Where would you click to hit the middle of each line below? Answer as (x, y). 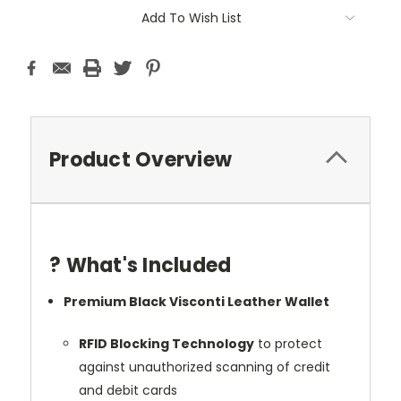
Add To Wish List (192, 17)
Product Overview (141, 159)
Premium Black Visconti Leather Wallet (197, 301)
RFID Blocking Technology (166, 343)
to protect (288, 343)
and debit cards (128, 390)
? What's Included (141, 265)
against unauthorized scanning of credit (204, 367)
